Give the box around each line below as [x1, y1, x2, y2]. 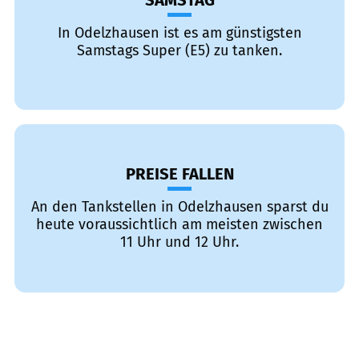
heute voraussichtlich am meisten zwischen [36, 216, 323, 233]
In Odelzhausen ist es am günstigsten [57, 24, 302, 42]
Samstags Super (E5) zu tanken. [77, 42, 282, 59]
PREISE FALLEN [125, 164, 234, 184]
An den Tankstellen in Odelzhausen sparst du [30, 198, 329, 216]
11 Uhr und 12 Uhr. [120, 233, 239, 251]
